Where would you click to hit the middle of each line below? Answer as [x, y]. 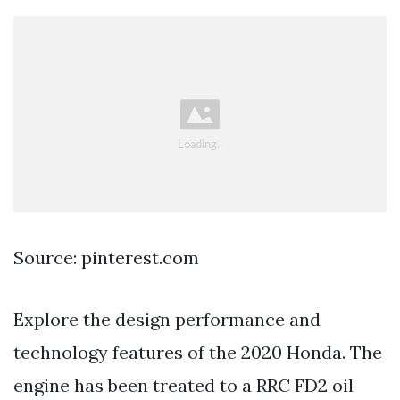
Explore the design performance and [167, 320]
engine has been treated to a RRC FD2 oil [183, 386]
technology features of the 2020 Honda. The [198, 353]
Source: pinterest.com [106, 258]
